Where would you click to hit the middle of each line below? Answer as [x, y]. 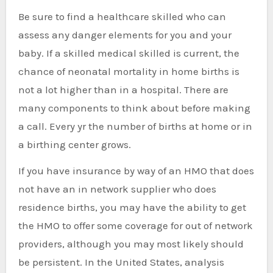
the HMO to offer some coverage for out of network [135, 225]
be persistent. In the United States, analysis [121, 262]
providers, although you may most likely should [131, 244]
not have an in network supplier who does [117, 189]
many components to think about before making [134, 108]
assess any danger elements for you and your [125, 35]
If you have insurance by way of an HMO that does [136, 171]
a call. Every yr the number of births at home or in [135, 126]
